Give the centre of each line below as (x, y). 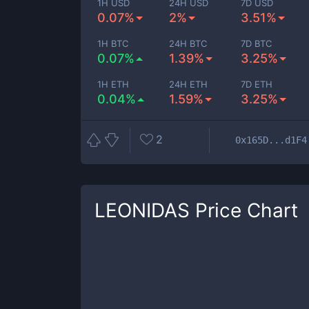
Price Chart (244, 210)
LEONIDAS (142, 210)
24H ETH (189, 84)
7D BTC (257, 43)
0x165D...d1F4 (271, 140)
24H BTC (188, 43)
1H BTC (113, 43)
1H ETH (113, 84)
